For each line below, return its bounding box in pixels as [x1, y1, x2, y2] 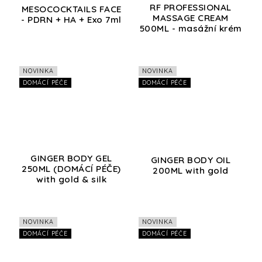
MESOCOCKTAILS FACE [21, 4, 122, 15]
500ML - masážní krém [139, 23, 242, 35]
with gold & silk [36, 174, 106, 185]
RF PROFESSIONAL [150, 2, 232, 13]
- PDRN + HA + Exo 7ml [21, 14, 122, 26]
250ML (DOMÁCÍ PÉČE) [22, 163, 121, 175]
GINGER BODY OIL [150, 154, 231, 166]
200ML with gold [153, 165, 229, 177]
